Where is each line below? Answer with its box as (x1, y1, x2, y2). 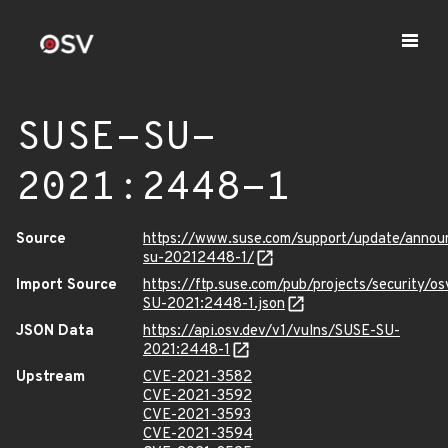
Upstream (16, 368, 85, 387)
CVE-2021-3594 (143, 425, 253, 444)
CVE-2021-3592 (143, 387, 252, 406)
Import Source (16, 276, 117, 295)
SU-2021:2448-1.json (143, 295, 285, 314)
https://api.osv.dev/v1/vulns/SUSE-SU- (143, 322, 400, 341)
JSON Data (16, 322, 94, 341)
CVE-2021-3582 (143, 368, 252, 387)
